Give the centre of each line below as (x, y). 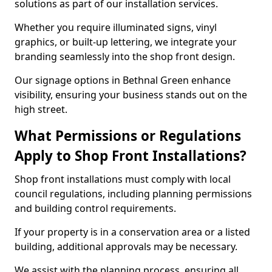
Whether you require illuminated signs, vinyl (116, 27)
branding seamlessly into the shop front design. (126, 56)
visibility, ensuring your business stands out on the (131, 95)
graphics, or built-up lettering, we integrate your (126, 42)
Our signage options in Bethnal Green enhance (123, 80)
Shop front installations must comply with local (123, 179)
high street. (41, 109)
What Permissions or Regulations (128, 136)
